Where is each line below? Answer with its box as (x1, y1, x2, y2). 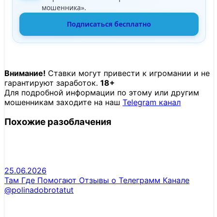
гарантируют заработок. (4, 78, 100, 88)
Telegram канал (123, 97, 181, 108)
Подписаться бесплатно (67, 19, 151, 29)
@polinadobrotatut (4, 185, 74, 195)
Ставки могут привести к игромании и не (46, 68, 210, 78)
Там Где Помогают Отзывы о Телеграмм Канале (4, 175, 189, 185)
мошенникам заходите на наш (4, 97, 123, 108)
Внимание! (4, 68, 46, 78)
